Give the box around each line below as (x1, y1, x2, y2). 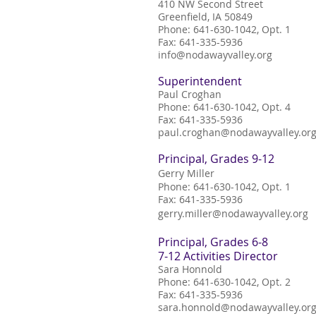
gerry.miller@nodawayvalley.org (158, 207, 308, 220)
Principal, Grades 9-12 (158, 151, 274, 166)
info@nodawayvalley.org (158, 48, 272, 61)
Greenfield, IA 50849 (158, 10, 253, 23)
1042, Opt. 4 (234, 100, 291, 114)
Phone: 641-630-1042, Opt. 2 (158, 275, 291, 288)
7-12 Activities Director (158, 248, 278, 264)
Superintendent (158, 73, 242, 89)
